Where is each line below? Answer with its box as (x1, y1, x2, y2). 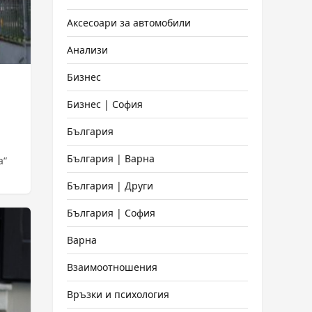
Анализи (67, 43, 108, 56)
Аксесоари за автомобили (67, 16, 191, 29)
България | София (67, 206, 155, 219)
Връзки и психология (67, 288, 169, 301)
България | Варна (67, 152, 155, 165)
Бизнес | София (67, 97, 143, 111)
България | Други (67, 179, 153, 192)
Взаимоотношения (67, 260, 157, 274)
